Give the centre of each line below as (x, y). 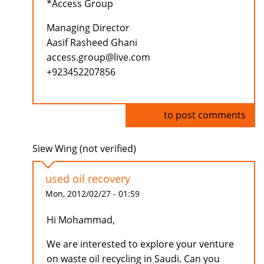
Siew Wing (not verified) (84, 149)
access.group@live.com (98, 57)
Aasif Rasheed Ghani (92, 43)
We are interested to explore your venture (140, 244)
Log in (148, 115)
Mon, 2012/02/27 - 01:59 (93, 194)
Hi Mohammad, (81, 220)
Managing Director (88, 28)
